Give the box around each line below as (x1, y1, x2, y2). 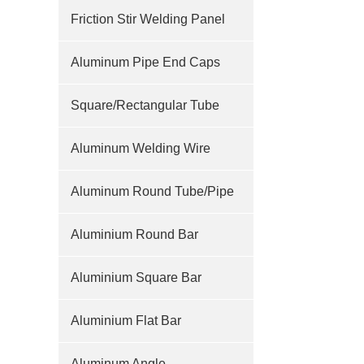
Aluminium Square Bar (71, 271, 201, 284)
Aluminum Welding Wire (71, 141, 210, 155)
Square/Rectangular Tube (71, 98, 219, 112)
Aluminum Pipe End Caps (71, 55, 220, 69)
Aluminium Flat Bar (71, 314, 181, 327)
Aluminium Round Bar (71, 227, 198, 241)
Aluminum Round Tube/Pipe (71, 184, 234, 198)
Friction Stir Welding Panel (71, 12, 225, 26)
